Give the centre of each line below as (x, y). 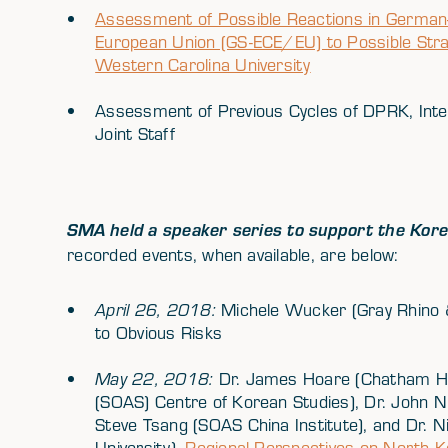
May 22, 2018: (157, 379)
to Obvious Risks (159, 333)
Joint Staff (135, 133)
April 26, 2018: (158, 310)
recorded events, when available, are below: (233, 254)
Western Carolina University (203, 64)
